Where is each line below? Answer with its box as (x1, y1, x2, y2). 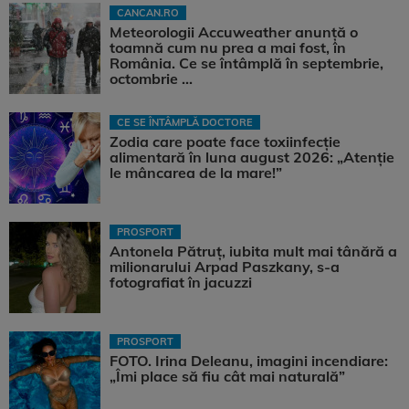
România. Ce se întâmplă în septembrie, (110, 54, 383, 73)
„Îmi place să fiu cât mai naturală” (110, 367, 345, 386)
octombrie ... (110, 69, 193, 89)
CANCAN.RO (117, 6, 179, 20)
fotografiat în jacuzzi (110, 273, 252, 292)
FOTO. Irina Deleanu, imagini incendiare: (110, 351, 388, 371)
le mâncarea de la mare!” (110, 163, 282, 183)
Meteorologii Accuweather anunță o (110, 23, 358, 42)
